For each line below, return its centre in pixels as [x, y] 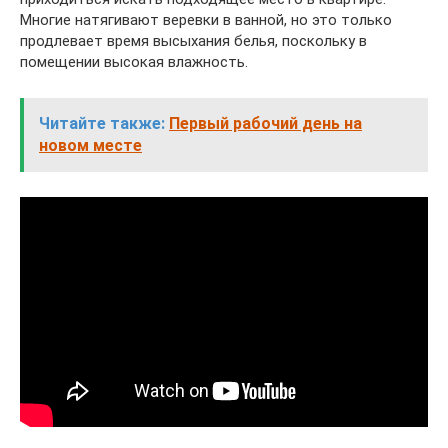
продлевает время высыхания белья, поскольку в [193, 41]
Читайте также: [102, 123]
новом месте [90, 145]
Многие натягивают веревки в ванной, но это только [206, 20]
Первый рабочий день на [265, 123]
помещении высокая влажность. [134, 62]
